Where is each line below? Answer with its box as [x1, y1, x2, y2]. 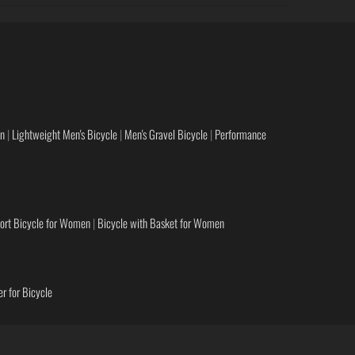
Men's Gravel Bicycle [124, 125, 208, 143]
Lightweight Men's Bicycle [12, 125, 117, 143]
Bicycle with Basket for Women [97, 213, 224, 231]
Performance [215, 125, 266, 143]
